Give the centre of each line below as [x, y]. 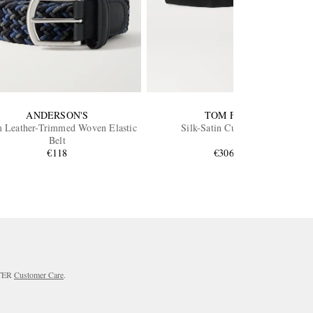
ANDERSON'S [57, 115]
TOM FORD [230, 115]
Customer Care [39, 274]
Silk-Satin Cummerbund [231, 127]
